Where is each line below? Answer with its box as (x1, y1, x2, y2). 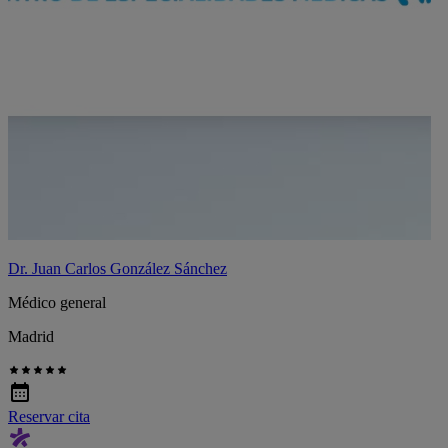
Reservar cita (8, 408, 90, 426)
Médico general (8, 294, 106, 312)
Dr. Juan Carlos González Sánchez (8, 260, 227, 278)
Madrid (8, 328, 54, 346)
